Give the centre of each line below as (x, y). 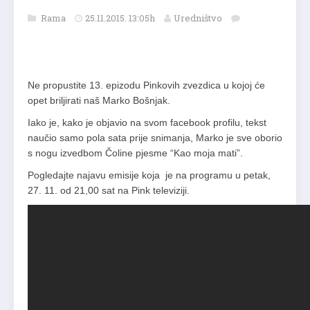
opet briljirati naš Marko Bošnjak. (99, 101)
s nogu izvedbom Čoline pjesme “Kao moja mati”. (135, 153)
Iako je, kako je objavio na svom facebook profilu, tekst (147, 123)
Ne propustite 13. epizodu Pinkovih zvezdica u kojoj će (146, 85)
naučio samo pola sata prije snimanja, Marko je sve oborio (155, 138)
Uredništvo (198, 18)
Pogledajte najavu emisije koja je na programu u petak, (149, 175)
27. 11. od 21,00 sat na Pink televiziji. (109, 191)
